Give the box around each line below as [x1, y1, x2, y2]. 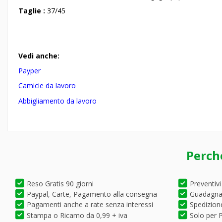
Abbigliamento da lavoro [18, 96, 97, 106]
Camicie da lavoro [18, 81, 76, 91]
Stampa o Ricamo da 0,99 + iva [27, 210, 127, 220]
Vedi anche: [18, 51, 59, 60]
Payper [18, 66, 41, 76]
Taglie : [18, 6, 47, 16]
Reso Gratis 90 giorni [27, 178, 94, 188]
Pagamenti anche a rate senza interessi [27, 200, 153, 210]
